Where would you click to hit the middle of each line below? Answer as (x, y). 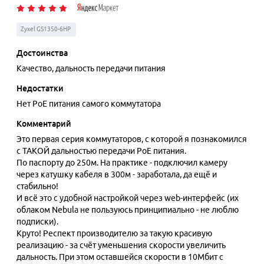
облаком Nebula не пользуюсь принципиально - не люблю (128, 210)
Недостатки (40, 88)
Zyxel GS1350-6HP (46, 29)
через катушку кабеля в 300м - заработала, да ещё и (117, 174)
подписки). (37, 222)
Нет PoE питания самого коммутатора (89, 104)
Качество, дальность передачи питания (91, 68)
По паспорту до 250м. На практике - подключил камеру (122, 163)
